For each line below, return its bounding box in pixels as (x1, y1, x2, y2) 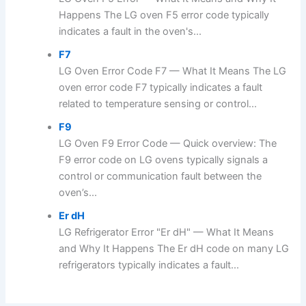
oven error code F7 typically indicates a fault (59, 81, 263, 94)
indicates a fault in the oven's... (59, 25, 202, 38)
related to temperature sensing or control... (59, 98, 258, 111)
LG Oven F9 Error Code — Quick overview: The (59, 137, 277, 150)
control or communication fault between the (59, 170, 262, 183)
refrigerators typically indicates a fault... (59, 259, 240, 272)
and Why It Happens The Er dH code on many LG (59, 242, 290, 255)
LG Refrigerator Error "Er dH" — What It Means (59, 226, 275, 239)
